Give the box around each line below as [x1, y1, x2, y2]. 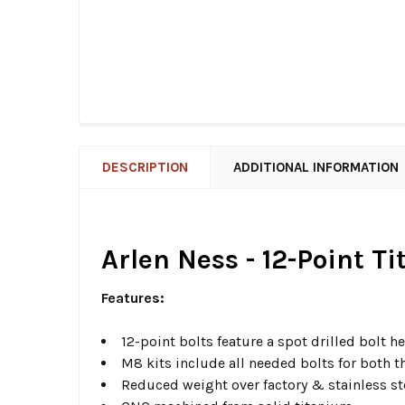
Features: [101, 289, 165, 307]
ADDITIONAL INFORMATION [233, 159, 399, 176]
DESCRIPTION [102, 159, 188, 176]
